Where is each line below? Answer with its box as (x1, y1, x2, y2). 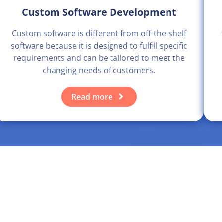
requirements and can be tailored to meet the (13, 53, 185, 64)
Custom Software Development (21, 5, 176, 19)
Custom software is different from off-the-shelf (11, 28, 186, 39)
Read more (71, 91, 112, 103)
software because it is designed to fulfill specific (10, 40, 187, 52)
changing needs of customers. (43, 65, 156, 76)
